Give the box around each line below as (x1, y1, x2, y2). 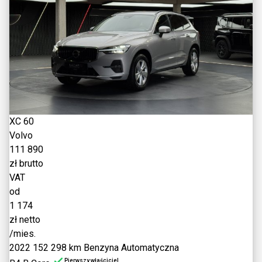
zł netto (9, 214, 40, 226)
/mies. (9, 228, 36, 240)
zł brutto (9, 158, 43, 170)
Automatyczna (121, 242, 179, 254)
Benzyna (84, 242, 119, 254)
